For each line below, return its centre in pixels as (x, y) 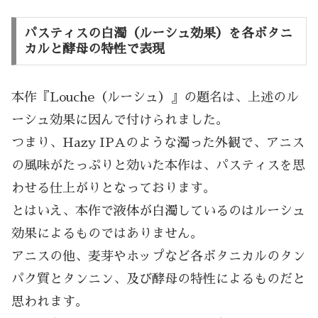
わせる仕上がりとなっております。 (114, 188)
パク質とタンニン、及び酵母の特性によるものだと (158, 279)
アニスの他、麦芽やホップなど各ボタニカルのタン (158, 257)
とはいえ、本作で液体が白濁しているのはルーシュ (158, 211)
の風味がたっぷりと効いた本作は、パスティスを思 (158, 166)
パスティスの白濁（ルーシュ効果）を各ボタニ (158, 34)
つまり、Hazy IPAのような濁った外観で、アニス (158, 143)
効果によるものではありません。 (107, 234)
